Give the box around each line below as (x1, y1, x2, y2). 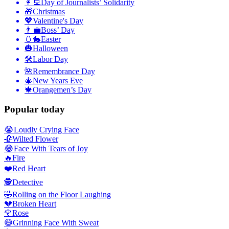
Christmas (33, 7, 65, 16)
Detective (12, 178, 43, 187)
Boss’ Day (41, 25, 75, 34)
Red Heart (12, 164, 45, 173)
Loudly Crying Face (14, 125, 79, 134)
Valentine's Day (33, 16, 83, 25)
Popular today (4, 104, 65, 115)
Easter (41, 34, 61, 43)
